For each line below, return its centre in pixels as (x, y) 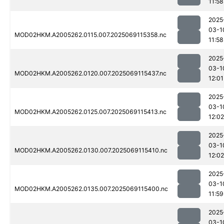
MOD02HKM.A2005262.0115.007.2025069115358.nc (90, 35)
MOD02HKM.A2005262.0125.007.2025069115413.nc (90, 112)
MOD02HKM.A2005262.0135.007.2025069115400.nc (91, 189)
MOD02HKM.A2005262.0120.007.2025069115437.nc (90, 73)
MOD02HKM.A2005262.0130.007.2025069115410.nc (91, 150)
